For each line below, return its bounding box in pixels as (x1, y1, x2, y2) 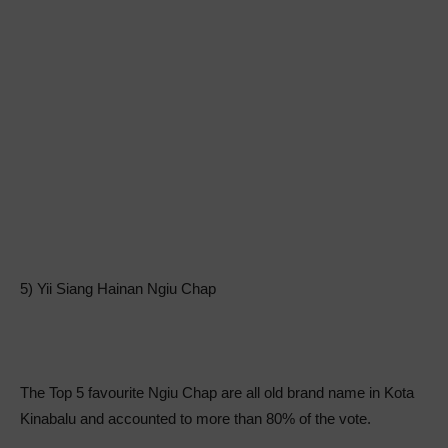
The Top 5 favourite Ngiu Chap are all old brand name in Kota (20, 384, 414, 402)
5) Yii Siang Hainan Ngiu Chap (20, 280, 216, 298)
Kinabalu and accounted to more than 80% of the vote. (20, 410, 371, 428)
